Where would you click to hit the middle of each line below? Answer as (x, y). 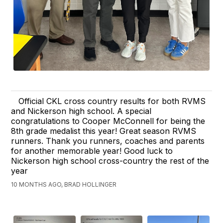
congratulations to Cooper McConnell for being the (108, 121)
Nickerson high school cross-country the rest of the (110, 161)
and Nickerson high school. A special (81, 111)
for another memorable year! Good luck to (92, 151)
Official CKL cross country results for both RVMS (112, 101)
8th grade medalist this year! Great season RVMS (104, 131)
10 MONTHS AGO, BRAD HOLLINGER (64, 185)
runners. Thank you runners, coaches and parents (108, 141)
